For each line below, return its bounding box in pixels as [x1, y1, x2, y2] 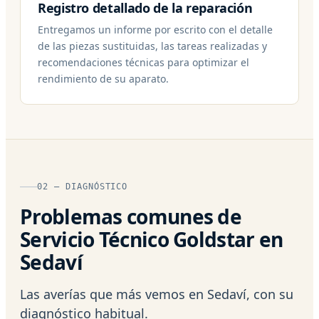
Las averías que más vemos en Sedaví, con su [20, 285, 293, 303]
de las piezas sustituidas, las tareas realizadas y [38, 38, 267, 53]
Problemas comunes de [20, 202, 241, 230]
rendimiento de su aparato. [38, 71, 169, 85]
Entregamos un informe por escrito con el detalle [38, 22, 273, 36]
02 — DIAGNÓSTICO [37, 181, 128, 192]
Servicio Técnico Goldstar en [20, 225, 283, 253]
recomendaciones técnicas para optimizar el [38, 55, 249, 69]
